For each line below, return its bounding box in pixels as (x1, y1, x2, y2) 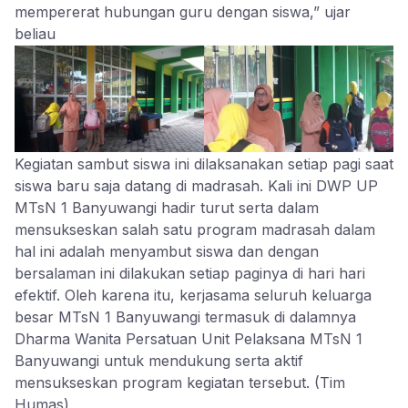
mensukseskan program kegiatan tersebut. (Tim (15, 373, 345, 393)
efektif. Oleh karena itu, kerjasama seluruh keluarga (15, 286, 372, 305)
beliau (15, 25, 56, 43)
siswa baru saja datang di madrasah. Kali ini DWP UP (15, 177, 378, 196)
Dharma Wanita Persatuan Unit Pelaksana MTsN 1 (15, 330, 362, 349)
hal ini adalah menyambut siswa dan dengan (15, 242, 319, 261)
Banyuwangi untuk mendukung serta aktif (15, 352, 303, 371)
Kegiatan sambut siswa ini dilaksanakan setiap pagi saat (15, 155, 393, 174)
